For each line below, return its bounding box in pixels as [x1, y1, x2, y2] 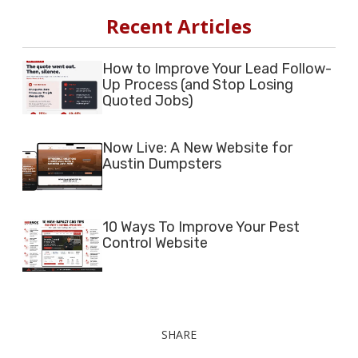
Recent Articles [106, 13, 252, 40]
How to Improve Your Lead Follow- [102, 60, 332, 78]
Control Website [102, 233, 208, 252]
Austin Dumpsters [102, 154, 221, 173]
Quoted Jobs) [102, 92, 193, 110]
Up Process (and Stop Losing [102, 76, 293, 94]
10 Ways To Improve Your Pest [102, 217, 300, 236]
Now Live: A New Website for [102, 138, 292, 157]
